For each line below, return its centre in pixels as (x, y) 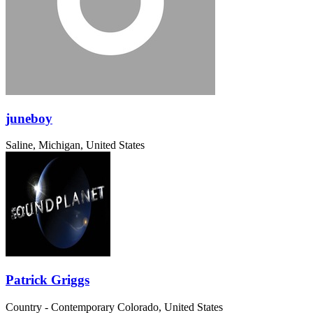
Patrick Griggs (48, 280)
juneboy (29, 118)
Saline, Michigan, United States (75, 145)
